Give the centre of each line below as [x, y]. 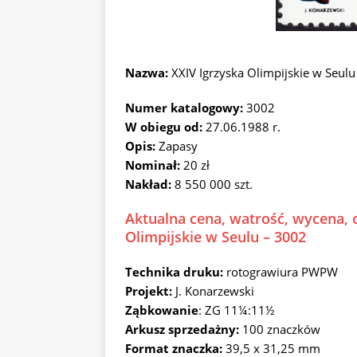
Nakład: [150, 184]
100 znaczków [281, 329]
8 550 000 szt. [214, 184]
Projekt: [149, 291]
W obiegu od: [165, 127]
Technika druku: [176, 272]
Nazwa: [147, 73]
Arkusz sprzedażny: [184, 329]
